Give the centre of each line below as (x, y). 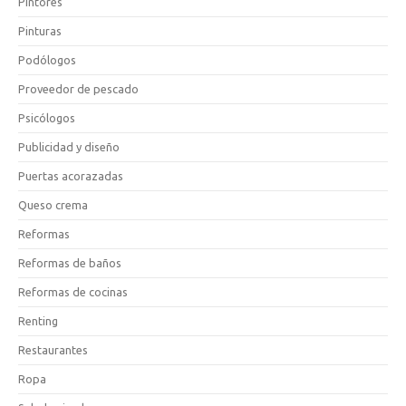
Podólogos (47, 60)
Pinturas (40, 31)
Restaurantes (53, 350)
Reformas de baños (70, 263)
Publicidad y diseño (69, 147)
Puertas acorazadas (71, 176)
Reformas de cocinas (73, 292)
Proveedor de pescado (78, 89)
